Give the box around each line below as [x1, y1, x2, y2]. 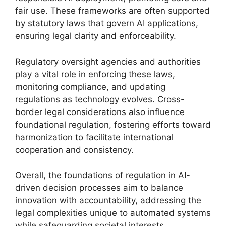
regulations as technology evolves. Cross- [15, 94, 185, 104]
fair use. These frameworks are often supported [15, 6, 210, 16]
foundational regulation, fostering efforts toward [15, 119, 211, 130]
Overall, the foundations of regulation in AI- [15, 170, 190, 180]
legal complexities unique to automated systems [15, 208, 211, 218]
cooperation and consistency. [15, 144, 134, 155]
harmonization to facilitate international [15, 132, 174, 142]
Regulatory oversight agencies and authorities [15, 56, 201, 67]
